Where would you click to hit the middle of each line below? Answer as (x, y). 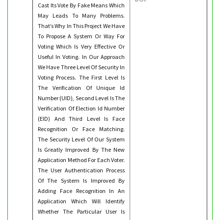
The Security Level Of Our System (81, 139)
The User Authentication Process (81, 170)
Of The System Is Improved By (81, 180)
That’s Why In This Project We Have (81, 26)
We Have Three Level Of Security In (81, 67)
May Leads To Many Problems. (81, 15)
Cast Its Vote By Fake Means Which (81, 5)
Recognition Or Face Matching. (81, 129)
